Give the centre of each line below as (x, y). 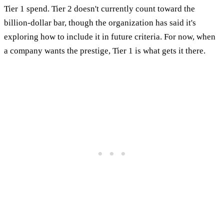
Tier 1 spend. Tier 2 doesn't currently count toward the (99, 8)
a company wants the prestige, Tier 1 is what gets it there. (105, 50)
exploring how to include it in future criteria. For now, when (110, 36)
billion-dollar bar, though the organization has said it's (100, 22)
